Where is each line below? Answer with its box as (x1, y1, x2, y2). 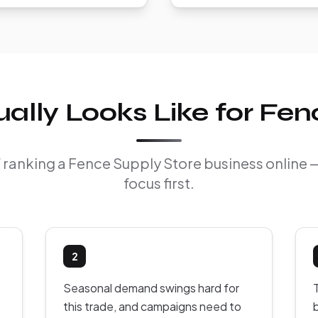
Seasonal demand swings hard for (63, 280, 239, 296)
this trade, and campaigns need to (63, 299, 241, 314)
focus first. (124, 174, 194, 192)
